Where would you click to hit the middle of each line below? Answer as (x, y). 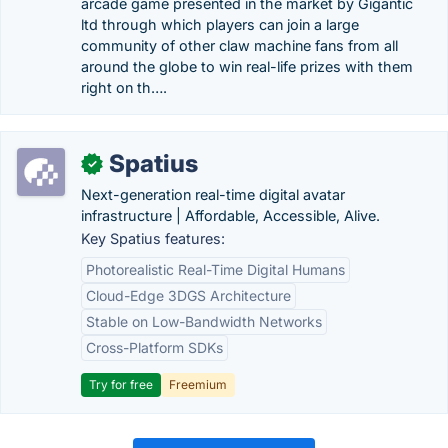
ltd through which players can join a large (220, 24)
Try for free (121, 384)
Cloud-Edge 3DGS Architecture (188, 295)
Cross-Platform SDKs (154, 347)
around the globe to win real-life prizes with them (247, 66)
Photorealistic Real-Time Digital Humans (215, 269)
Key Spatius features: (153, 238)
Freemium (198, 384)
